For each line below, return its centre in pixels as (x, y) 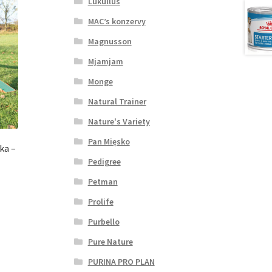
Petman (103, 181)
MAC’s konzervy (117, 21)
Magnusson (110, 41)
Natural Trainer (117, 101)
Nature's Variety (119, 121)
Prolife (100, 201)
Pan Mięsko (109, 141)
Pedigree (104, 161)
